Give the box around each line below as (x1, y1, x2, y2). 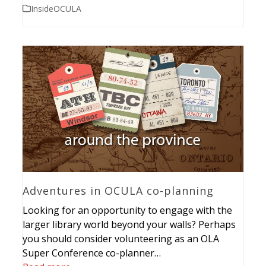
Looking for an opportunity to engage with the (23, 204, 233, 217)
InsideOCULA (31, 2, 82, 14)
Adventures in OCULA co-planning (23, 183, 214, 198)
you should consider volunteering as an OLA (23, 232, 220, 246)
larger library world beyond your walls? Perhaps (23, 218, 236, 232)
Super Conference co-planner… (23, 246, 161, 260)
